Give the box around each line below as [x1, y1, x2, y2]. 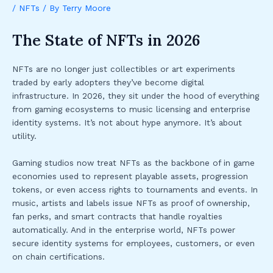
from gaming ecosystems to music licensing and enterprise [12, 104, 250, 115]
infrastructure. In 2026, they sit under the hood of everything [12, 91, 259, 101]
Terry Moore [62, 3, 111, 13]
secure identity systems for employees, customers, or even [12, 238, 255, 249]
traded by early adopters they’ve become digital [12, 77, 204, 88]
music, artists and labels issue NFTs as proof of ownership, [12, 198, 250, 208]
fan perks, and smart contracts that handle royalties [12, 211, 222, 222]
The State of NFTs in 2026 [12, 30, 200, 51]
